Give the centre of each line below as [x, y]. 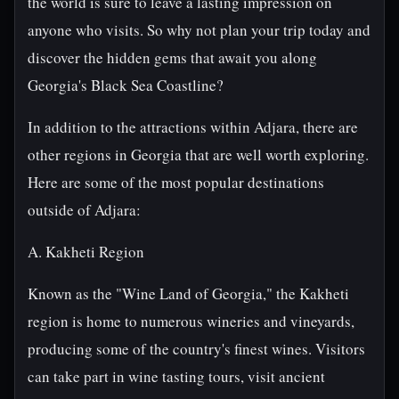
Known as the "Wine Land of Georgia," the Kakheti [188, 293]
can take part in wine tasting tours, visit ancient [176, 376]
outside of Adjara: [84, 210]
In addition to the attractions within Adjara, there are [193, 127]
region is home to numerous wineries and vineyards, [191, 321]
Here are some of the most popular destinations [176, 182]
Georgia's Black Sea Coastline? [126, 85]
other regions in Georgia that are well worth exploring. [198, 155]
